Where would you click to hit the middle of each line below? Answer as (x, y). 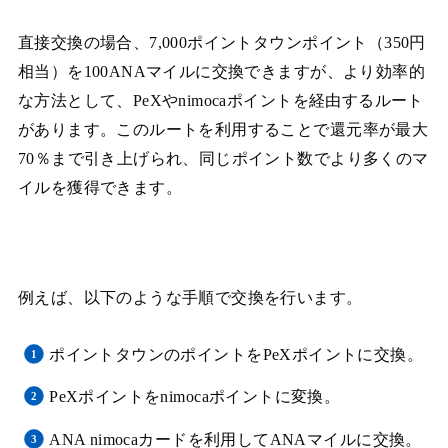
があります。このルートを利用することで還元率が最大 (223, 129)
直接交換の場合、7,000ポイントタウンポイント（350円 (221, 42)
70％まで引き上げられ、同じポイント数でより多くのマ (223, 158)
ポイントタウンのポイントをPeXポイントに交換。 (236, 354)
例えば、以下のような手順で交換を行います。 (190, 298)
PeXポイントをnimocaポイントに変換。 (195, 397)
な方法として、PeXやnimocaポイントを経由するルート (220, 100)
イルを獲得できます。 (100, 187)
